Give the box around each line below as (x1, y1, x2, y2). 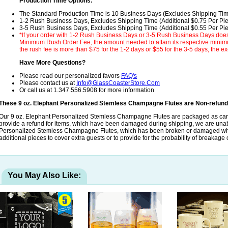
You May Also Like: (8, 171, 81, 180)
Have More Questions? (19, 59, 85, 67)
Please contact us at (19, 79, 76, 87)
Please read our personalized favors (19, 72, 121, 80)
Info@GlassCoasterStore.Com (76, 79, 160, 87)
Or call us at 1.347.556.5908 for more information (19, 87, 154, 94)
